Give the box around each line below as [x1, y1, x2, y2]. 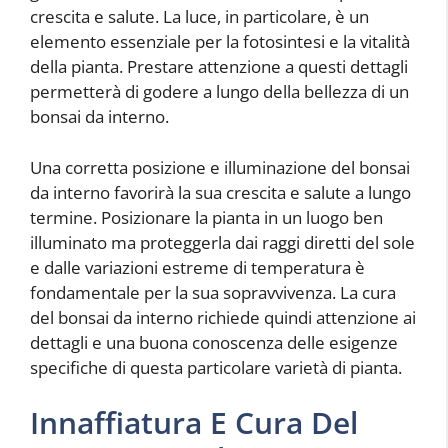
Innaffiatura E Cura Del [30, 402, 358, 444]
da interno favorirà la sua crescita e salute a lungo [30, 180, 411, 204]
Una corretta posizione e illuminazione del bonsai [30, 155, 410, 179]
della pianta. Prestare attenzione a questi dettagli [30, 55, 408, 79]
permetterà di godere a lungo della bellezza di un [30, 80, 409, 104]
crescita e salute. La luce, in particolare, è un [30, 5, 369, 29]
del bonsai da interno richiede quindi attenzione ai [30, 305, 416, 329]
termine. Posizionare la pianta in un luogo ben [30, 205, 383, 229]
